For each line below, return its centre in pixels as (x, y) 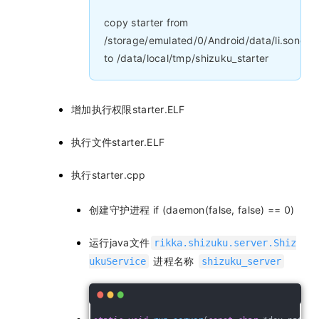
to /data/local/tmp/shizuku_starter (187, 58)
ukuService (117, 261)
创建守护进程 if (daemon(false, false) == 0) (192, 210)
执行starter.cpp (109, 175)
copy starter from (146, 22)
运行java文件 (120, 242)
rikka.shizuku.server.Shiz (225, 243)
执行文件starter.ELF (118, 142)
